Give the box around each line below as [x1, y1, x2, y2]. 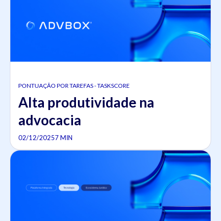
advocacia [18, 111, 81, 128]
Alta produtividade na [18, 93, 154, 110]
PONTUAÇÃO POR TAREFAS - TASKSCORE [18, 81, 130, 89]
